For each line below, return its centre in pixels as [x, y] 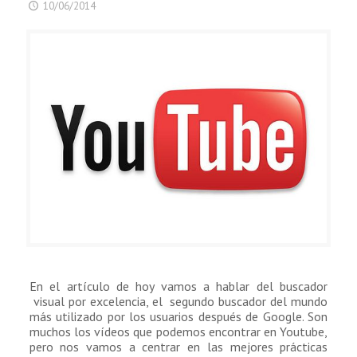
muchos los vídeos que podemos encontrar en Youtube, [178, 332]
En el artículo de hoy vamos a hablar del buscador [178, 286]
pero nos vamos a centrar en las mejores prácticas [178, 347]
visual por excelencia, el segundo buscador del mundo [178, 302]
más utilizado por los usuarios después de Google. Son [178, 317]
